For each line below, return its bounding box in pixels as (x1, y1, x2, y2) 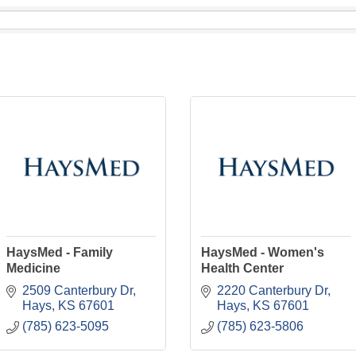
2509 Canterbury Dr (21, 283, 133, 297)
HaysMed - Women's (200, 246, 324, 260)
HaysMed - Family (6, 246, 113, 260)
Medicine (6, 261, 60, 276)
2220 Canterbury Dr (216, 283, 327, 297)
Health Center (200, 261, 284, 276)
